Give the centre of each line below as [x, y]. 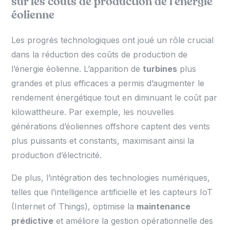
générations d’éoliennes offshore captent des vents [111, 126]
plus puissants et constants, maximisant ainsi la [103, 140]
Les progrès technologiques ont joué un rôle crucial [113, 40]
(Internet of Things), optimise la [74, 206]
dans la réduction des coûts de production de [100, 54]
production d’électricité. [57, 155]
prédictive [33, 221]
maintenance [164, 206]
